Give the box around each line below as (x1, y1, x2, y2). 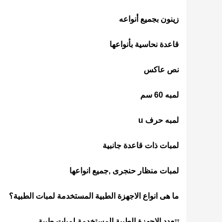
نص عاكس (144, 65, 179, 74)
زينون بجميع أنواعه (119, 15, 179, 23)
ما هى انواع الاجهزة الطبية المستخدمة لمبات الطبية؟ (9, 192, 179, 200)
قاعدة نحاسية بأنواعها (110, 40, 179, 49)
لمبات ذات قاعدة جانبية (103, 141, 179, 150)
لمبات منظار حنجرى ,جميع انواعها (69, 166, 179, 175)
